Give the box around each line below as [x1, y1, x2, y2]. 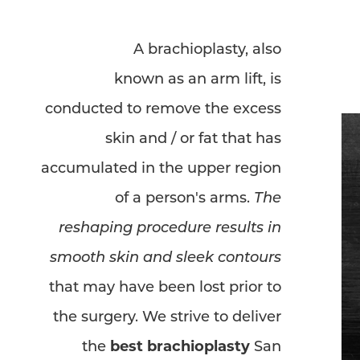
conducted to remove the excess [45, 98, 281, 117]
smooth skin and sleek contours [50, 247, 281, 266]
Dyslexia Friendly [50, 5, 137, 18]
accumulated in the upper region [41, 157, 281, 177]
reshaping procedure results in [59, 217, 281, 236]
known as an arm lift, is [114, 68, 281, 88]
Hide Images [207, 5, 274, 18]
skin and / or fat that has [105, 128, 281, 147]
